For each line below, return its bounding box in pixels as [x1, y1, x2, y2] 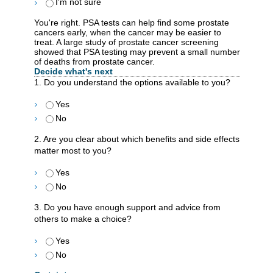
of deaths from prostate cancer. [34, 57, 155, 67]
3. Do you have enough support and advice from [34, 202, 221, 212]
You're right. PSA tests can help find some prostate [34, 18, 229, 28]
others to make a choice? [34, 213, 132, 224]
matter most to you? [34, 146, 112, 156]
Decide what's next [34, 66, 113, 77]
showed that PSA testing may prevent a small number [34, 47, 240, 57]
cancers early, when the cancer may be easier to [34, 27, 221, 38]
